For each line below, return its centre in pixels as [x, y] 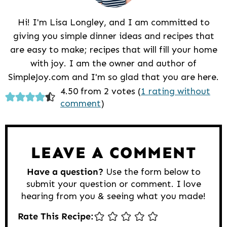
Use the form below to [152, 172]
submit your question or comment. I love [113, 184]
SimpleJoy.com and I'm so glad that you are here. [113, 77]
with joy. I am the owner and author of [113, 63]
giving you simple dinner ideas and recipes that [113, 36]
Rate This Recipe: [55, 216]
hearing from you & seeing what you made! [113, 196]
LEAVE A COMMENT [113, 152]
